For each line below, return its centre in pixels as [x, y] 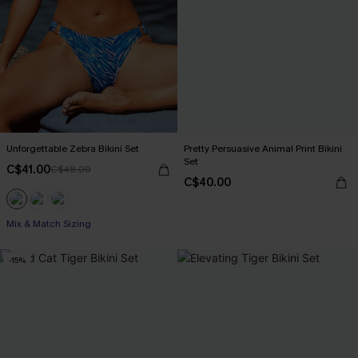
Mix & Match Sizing [49, 224]
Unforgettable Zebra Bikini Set [73, 149]
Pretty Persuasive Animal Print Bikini [263, 149]
